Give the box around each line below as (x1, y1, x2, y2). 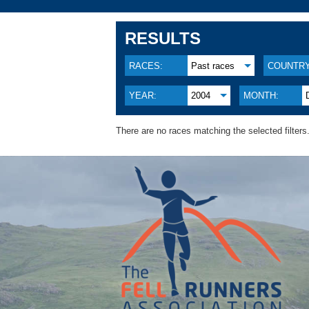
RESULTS (125, 28, 201, 48)
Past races (191, 60, 235, 71)
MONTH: (243, 90, 279, 101)
